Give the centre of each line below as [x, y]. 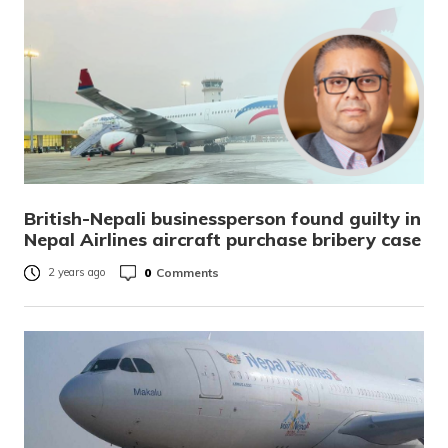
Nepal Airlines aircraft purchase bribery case [222, 239]
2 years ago [77, 272]
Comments [187, 272]
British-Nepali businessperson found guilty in [222, 218]
